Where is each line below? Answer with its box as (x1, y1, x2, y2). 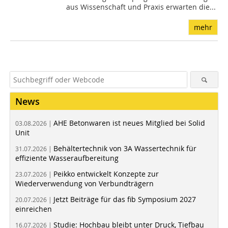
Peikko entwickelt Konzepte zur (53, 168, 159, 179)
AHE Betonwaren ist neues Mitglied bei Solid (53, 118, 205, 128)
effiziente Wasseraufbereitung (15, 153, 119, 163)
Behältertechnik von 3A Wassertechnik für (53, 143, 196, 153)
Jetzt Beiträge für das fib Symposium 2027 (53, 194, 196, 204)
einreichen (15, 204, 52, 214)
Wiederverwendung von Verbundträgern (15, 178, 154, 188)
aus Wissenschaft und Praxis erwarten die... (66, 2, 216, 12)
